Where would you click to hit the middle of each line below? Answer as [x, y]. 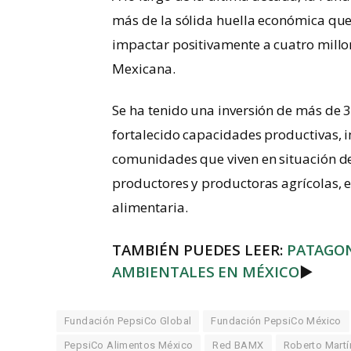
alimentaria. [150, 207]
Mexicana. [144, 68]
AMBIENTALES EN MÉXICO [206, 272]
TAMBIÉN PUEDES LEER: [199, 250]
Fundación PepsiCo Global [128, 321]
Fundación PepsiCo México [276, 321]
